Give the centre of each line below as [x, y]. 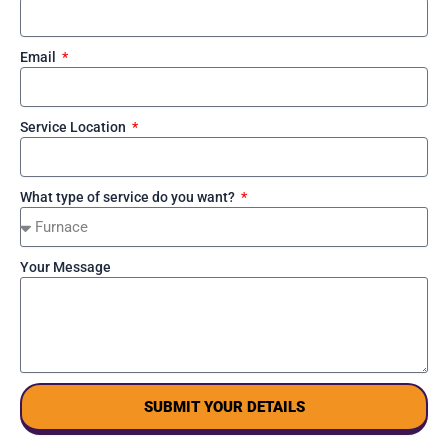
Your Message [65, 266]
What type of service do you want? [129, 196]
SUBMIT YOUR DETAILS [224, 406]
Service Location [74, 126]
